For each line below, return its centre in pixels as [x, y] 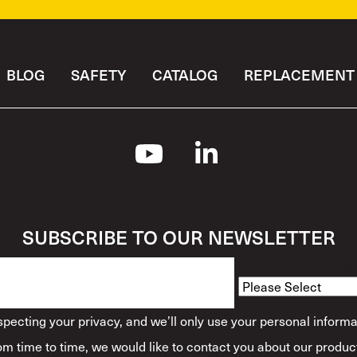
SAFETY [98, 75]
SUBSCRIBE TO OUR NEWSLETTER [178, 237]
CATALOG [185, 75]
